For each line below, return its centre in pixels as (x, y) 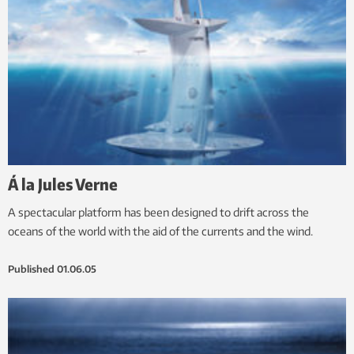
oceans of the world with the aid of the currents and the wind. (160, 232)
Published (31, 269)
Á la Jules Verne (63, 184)
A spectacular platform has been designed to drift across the (158, 213)
